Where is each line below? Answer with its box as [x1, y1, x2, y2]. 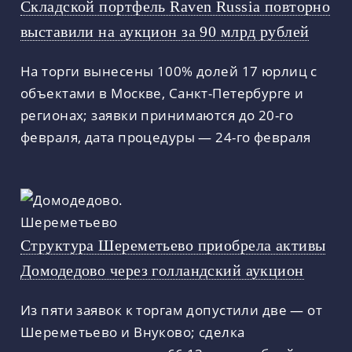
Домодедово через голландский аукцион [20, 261, 304, 279]
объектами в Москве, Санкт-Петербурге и [20, 82, 304, 102]
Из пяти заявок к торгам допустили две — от [20, 299, 323, 319]
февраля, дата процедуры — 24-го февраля [20, 126, 311, 146]
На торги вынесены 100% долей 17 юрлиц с [20, 60, 317, 80]
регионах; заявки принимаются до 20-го [20, 104, 294, 124]
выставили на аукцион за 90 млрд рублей [20, 22, 310, 40]
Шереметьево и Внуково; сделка [20, 321, 245, 341]
